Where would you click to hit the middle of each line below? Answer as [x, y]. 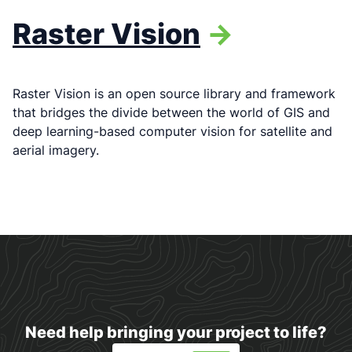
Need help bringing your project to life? [176, 332]
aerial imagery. [56, 150]
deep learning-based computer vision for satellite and [172, 131]
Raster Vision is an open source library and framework [174, 93]
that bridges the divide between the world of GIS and [171, 112]
